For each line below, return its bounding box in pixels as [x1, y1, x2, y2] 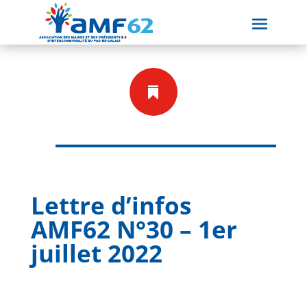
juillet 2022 [30, 237, 162, 269]
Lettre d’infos [30, 189, 191, 221]
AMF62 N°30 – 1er [30, 213, 237, 245]
